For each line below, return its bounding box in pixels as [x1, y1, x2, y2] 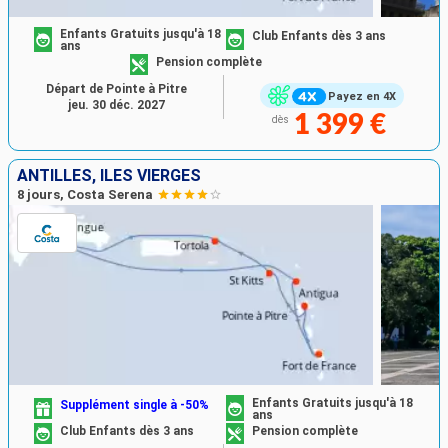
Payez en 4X [327, 89, 396, 103]
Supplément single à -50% [60, 398, 210, 413]
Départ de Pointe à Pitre [45, 82, 187, 97]
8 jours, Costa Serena [17, 187, 153, 203]
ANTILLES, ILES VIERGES [17, 166, 201, 186]
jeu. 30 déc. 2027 [67, 98, 165, 113]
